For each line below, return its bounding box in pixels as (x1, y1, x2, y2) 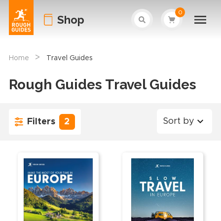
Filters (27, 117, 55, 126)
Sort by (163, 117, 195, 126)
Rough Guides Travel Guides (8, 76, 196, 93)
